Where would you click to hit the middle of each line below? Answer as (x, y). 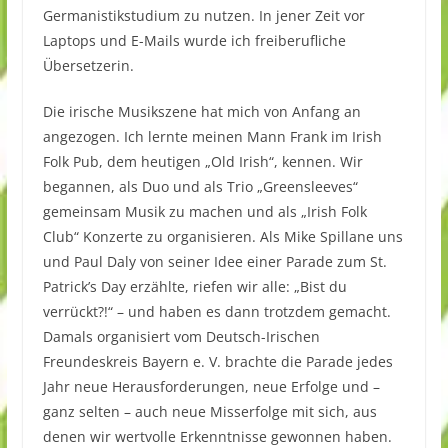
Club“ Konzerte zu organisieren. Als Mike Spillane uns (222, 236)
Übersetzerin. (88, 65)
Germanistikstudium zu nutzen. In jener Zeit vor (203, 15)
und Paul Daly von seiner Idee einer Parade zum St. (214, 261)
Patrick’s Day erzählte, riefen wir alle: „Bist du (194, 286)
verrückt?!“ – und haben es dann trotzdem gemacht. (216, 311)
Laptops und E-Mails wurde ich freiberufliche (194, 40)
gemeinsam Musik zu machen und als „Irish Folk (204, 211)
